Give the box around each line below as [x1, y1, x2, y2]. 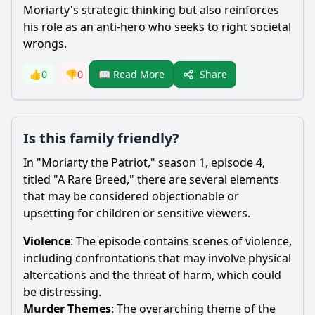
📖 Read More [98, 67, 165, 81]
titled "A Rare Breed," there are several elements [23, 172, 279, 187]
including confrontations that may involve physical [23, 250, 291, 266]
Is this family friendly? [23, 129, 179, 148]
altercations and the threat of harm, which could [23, 267, 281, 283]
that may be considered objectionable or [23, 188, 239, 204]
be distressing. [23, 284, 101, 300]
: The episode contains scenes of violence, [70, 233, 292, 249]
